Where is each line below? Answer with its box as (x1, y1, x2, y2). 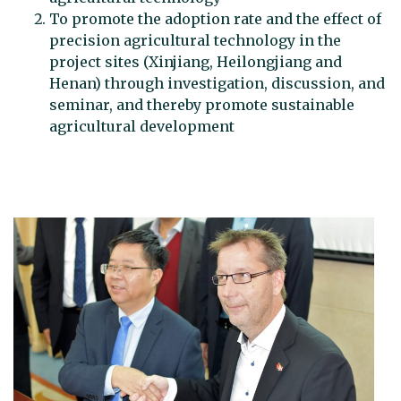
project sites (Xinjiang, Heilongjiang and (49, 53, 342, 72)
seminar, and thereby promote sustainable (49, 96, 354, 115)
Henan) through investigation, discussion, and (49, 74, 385, 93)
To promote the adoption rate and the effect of (49, 10, 381, 29)
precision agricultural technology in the (49, 31, 341, 50)
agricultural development (49, 117, 238, 136)
